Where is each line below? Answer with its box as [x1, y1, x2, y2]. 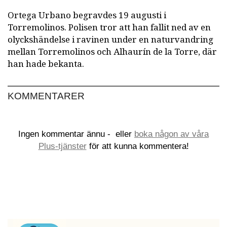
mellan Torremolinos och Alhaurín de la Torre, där [8, 45, 217, 58]
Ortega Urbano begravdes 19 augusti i [8, 9, 166, 22]
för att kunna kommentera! [86, 141, 189, 151]
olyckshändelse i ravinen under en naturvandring [8, 33, 213, 46]
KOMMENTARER [8, 90, 85, 101]
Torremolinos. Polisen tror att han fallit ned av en [8, 21, 211, 34]
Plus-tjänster [38, 141, 87, 151]
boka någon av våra [134, 129, 209, 139]
